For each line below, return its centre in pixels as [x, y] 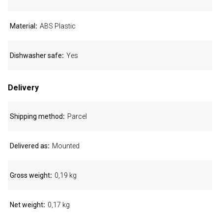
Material [23, 26]
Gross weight [30, 175]
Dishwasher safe [36, 55]
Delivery [23, 88]
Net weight [27, 205]
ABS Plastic [58, 26]
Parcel [77, 116]
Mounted [66, 146]
